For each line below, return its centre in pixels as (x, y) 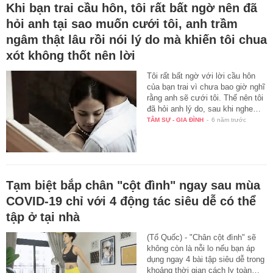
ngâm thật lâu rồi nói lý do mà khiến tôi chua (136, 40)
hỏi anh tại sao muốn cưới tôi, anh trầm (122, 24)
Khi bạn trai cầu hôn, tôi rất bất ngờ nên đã (132, 8)
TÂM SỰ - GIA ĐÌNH (175, 120)
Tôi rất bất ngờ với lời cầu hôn (201, 76)
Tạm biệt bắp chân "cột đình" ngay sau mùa (133, 186)
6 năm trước (229, 120)
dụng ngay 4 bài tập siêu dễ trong (206, 260)
